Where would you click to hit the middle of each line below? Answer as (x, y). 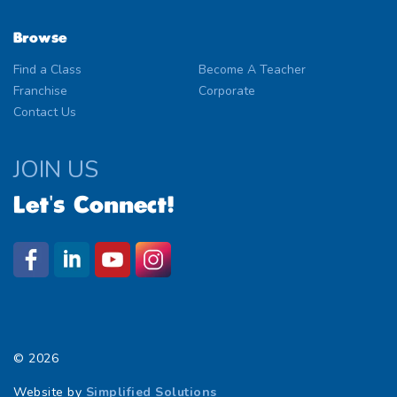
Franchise (40, 90)
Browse (40, 38)
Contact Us (45, 112)
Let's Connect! (94, 205)
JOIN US (56, 169)
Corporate (227, 90)
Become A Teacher (252, 69)
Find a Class (47, 69)
